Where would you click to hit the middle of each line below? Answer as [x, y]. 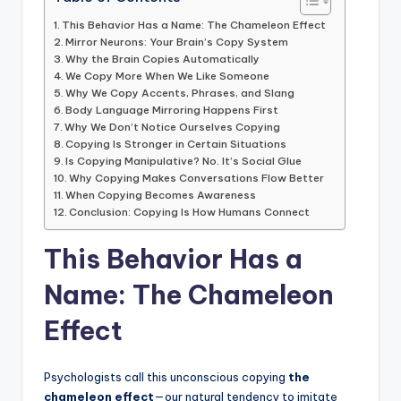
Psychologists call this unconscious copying [166, 376]
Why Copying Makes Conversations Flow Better [197, 177]
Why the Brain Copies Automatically [163, 58]
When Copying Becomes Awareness [161, 194]
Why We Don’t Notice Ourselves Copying [173, 126]
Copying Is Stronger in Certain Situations [176, 143]
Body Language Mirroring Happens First [172, 109]
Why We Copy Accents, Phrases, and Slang [180, 92]
